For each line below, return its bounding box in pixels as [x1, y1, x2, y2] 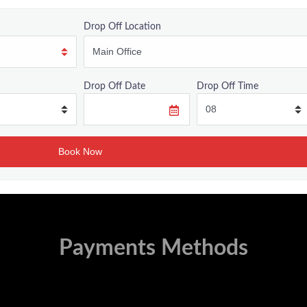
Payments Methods [59, 236, 248, 259]
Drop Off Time [196, 80, 258, 91]
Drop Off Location [83, 21, 161, 32]
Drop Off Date [83, 80, 145, 91]
